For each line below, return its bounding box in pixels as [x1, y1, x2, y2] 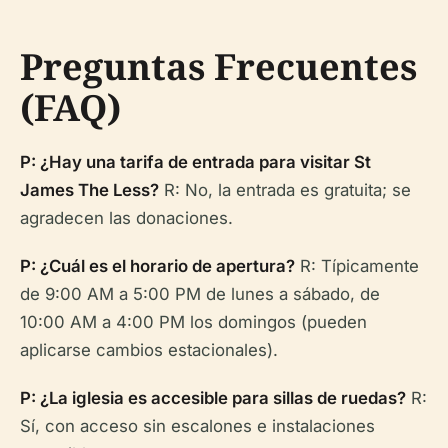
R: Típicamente [295, 255, 419, 276]
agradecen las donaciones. [20, 207, 233, 228]
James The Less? [20, 179, 159, 200]
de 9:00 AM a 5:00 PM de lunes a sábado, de [20, 283, 380, 304]
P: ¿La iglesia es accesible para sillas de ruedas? [20, 387, 406, 408]
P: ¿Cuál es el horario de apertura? [20, 255, 295, 276]
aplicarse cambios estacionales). [20, 339, 278, 360]
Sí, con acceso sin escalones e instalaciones [20, 415, 375, 436]
